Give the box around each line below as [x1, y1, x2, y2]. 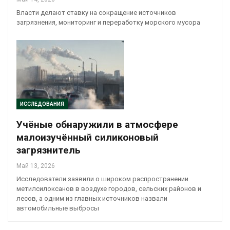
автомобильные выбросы [16, 204, 99, 212]
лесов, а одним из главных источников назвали [16, 194, 167, 202]
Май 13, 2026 [16, 162, 55, 169]
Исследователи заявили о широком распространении [16, 175, 188, 183]
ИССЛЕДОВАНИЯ [20, 101, 64, 107]
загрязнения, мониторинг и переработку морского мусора [16, 18, 200, 27]
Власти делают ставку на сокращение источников [16, 9, 176, 17]
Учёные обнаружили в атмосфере [16, 118, 178, 130]
